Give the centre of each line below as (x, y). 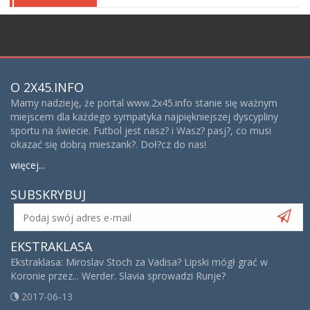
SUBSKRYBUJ (48, 195)
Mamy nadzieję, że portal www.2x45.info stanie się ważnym (144, 103)
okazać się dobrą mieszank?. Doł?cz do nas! (108, 145)
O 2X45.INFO (47, 88)
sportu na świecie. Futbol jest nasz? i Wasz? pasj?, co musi (141, 131)
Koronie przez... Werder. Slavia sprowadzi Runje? (118, 276)
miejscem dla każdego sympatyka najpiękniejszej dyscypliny (144, 117)
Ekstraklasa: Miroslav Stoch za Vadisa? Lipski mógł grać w (139, 262)
